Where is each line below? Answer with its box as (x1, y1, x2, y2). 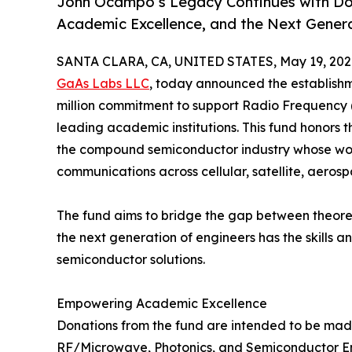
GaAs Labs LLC (57, 75, 149, 91)
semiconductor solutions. (57, 251, 205, 267)
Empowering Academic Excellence (57, 295, 267, 311)
